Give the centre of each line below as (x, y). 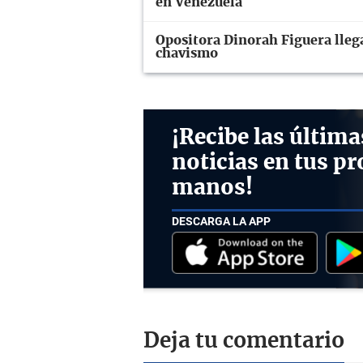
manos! (212, 188)
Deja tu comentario (244, 341)
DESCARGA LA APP (221, 222)
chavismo (187, 53)
